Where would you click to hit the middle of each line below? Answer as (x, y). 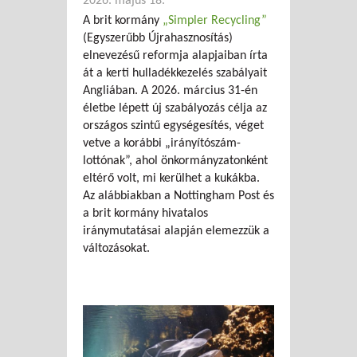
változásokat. (116, 248)
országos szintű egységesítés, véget (173, 126)
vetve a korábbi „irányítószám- (162, 143)
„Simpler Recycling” (213, 20)
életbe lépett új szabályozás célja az (175, 108)
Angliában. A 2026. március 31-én (170, 90)
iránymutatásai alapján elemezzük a (176, 231)
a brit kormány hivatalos (145, 213)
